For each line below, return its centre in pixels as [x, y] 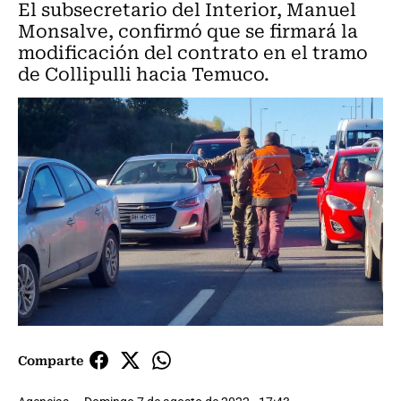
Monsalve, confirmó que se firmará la [188, 30]
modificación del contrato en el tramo [193, 51]
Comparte [51, 360]
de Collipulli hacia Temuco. [144, 73]
